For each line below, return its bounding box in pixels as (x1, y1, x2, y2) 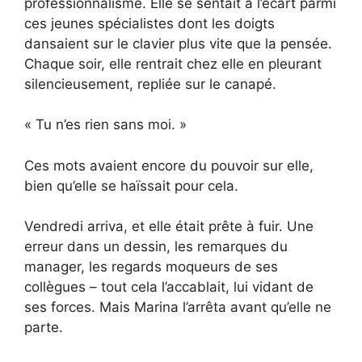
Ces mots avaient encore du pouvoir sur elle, (24, 157, 314, 174)
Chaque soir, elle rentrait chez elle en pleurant (24, 55, 322, 72)
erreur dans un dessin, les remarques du (24, 238, 288, 255)
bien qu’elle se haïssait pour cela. (24, 177, 238, 194)
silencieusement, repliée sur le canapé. (24, 75, 276, 92)
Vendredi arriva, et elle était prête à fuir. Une (24, 218, 314, 235)
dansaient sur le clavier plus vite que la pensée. (24, 35, 332, 52)
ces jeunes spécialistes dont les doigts (24, 15, 275, 32)
